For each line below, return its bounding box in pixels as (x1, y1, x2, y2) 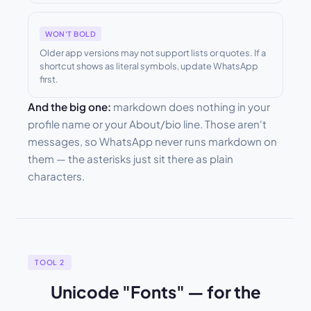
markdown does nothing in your (111, 100, 270, 114)
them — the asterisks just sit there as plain (28, 152, 233, 166)
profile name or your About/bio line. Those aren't (28, 117, 267, 131)
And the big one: (28, 100, 111, 114)
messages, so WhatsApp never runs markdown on (28, 135, 277, 149)
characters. (28, 169, 85, 183)
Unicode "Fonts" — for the (50, 281, 261, 303)
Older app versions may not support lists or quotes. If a (40, 47, 266, 59)
